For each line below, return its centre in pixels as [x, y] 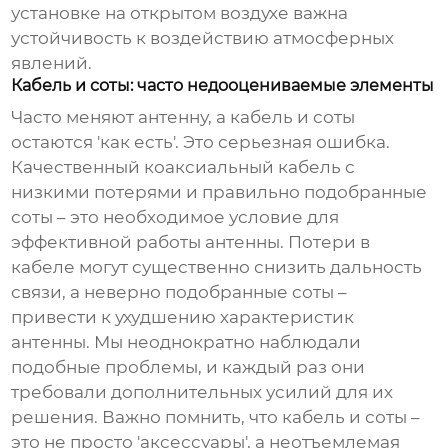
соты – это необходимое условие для [175, 217]
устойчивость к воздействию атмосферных [203, 38]
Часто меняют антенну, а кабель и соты [183, 117]
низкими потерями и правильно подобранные [219, 192]
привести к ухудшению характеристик [183, 317]
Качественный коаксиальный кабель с [183, 167]
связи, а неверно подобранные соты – [179, 292]
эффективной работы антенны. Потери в [191, 242]
